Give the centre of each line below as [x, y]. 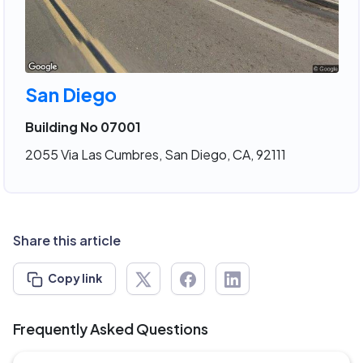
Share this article [67, 241]
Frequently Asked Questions [111, 329]
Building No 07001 [83, 126]
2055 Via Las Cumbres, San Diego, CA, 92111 [155, 154]
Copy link [75, 278]
